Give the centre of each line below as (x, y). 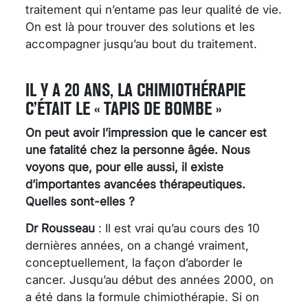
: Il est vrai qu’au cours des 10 (177, 228)
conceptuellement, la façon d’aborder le (134, 262)
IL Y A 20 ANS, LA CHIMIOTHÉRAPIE (135, 89)
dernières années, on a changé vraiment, (137, 245)
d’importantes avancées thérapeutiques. (135, 184)
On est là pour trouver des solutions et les (140, 26)
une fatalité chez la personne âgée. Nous (138, 150)
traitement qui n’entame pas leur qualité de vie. (154, 9)
